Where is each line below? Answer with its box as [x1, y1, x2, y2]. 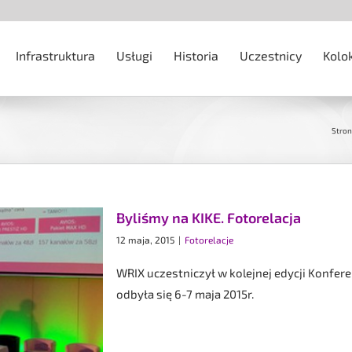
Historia [174, 47, 218, 63]
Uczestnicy [240, 47, 302, 63]
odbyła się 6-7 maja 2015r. [116, 287, 254, 301]
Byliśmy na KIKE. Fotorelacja [116, 209, 301, 226]
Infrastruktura [16, 47, 95, 63]
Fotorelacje [185, 234, 233, 245]
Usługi [116, 47, 152, 63]
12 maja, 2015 [116, 234, 174, 245]
